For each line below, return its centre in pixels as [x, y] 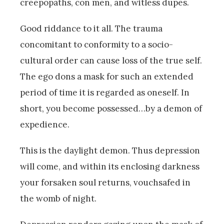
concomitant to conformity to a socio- [96, 44]
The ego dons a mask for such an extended [107, 76]
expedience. [45, 124]
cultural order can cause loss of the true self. [111, 60]
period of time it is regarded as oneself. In [105, 92]
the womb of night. [58, 198]
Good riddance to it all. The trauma [91, 28]
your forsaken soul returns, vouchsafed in [105, 182]
